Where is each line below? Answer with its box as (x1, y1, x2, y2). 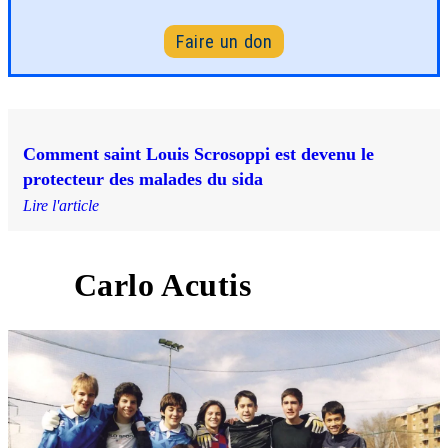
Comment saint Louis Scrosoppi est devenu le (23, 143, 374, 164)
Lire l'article (23, 196, 99, 214)
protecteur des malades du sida (23, 168, 263, 189)
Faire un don (176, 30, 272, 52)
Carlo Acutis (73, 267, 251, 304)
